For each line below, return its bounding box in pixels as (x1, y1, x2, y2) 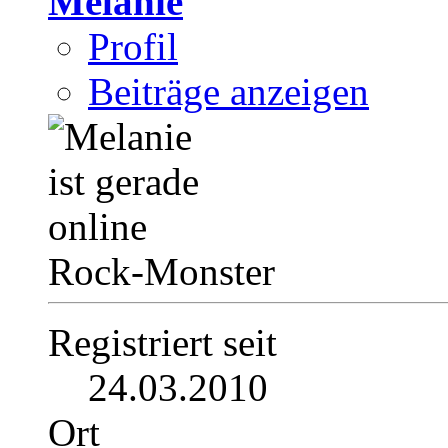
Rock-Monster (48, 249, 275, 293)
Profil (88, 24, 178, 68)
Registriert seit (48, 320, 277, 364)
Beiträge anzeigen (88, 69, 369, 113)
